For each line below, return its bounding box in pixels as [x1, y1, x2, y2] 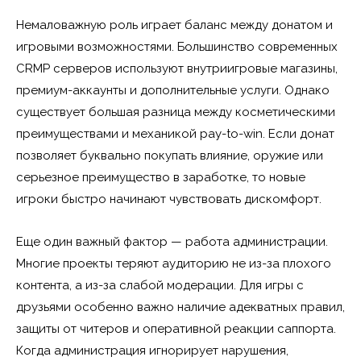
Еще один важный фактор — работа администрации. [16, 234, 328, 249]
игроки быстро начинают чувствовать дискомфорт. [16, 191, 322, 206]
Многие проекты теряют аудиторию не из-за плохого [16, 255, 331, 271]
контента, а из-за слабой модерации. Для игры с [16, 277, 304, 293]
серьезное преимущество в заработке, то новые [16, 169, 305, 185]
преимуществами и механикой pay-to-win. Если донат [16, 126, 334, 141]
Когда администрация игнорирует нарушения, [16, 342, 288, 358]
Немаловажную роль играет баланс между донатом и [16, 17, 333, 32]
